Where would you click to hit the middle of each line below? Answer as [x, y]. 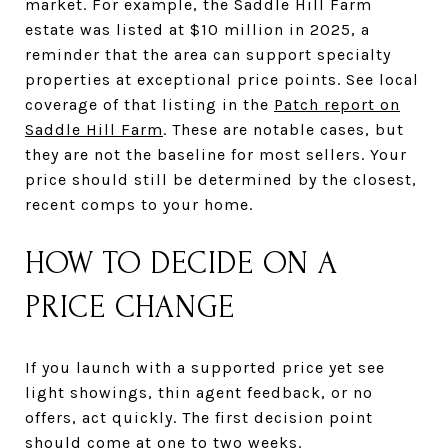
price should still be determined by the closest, [221, 179]
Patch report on [337, 104]
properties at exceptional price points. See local [222, 79]
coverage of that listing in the [149, 104]
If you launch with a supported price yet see [205, 367]
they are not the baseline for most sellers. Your [216, 154]
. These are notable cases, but [283, 129]
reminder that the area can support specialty [208, 54]
